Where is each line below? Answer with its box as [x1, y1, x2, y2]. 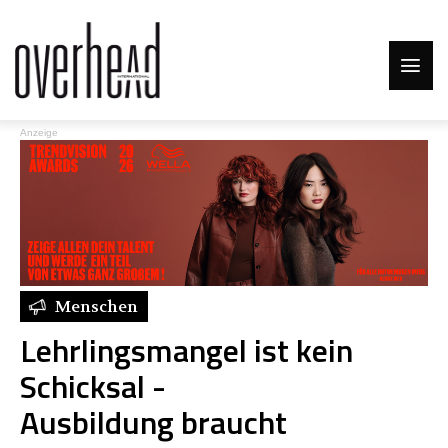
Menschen [55, 296, 138, 318]
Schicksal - [20, 362, 166, 411]
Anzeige [20, 127, 58, 138]
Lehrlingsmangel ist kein [20, 326, 353, 375]
